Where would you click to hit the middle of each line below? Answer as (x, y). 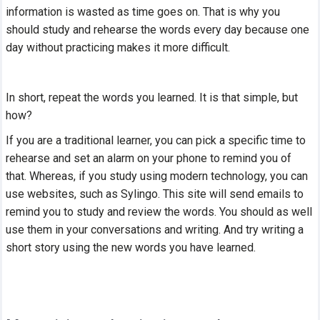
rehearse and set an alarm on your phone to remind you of (149, 158)
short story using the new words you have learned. (131, 247)
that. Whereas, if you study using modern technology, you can (157, 176)
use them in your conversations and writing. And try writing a (155, 229)
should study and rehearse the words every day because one (158, 29)
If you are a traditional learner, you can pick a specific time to (156, 140)
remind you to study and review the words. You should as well (159, 211)
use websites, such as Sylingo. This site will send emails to (155, 194)
